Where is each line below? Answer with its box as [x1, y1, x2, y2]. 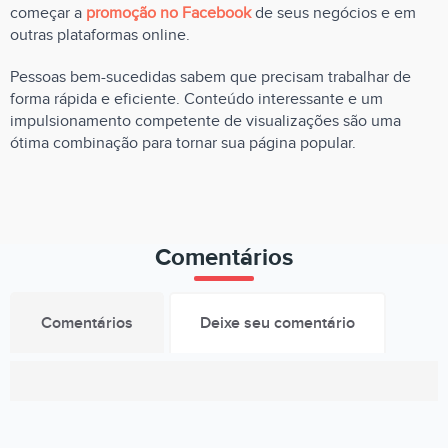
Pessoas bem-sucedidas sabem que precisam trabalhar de [10, 67, 411, 87]
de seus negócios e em [251, 3, 416, 23]
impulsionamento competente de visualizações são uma [10, 111, 401, 131]
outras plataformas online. [10, 25, 190, 45]
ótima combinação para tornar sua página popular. [10, 133, 356, 153]
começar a [10, 3, 86, 23]
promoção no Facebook [86, 3, 251, 23]
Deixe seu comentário [200, 313, 355, 333]
